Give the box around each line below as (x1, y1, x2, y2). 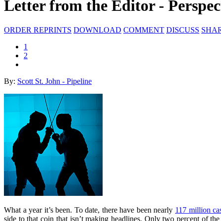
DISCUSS (166, 25, 199, 34)
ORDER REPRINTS (4, 25, 72, 34)
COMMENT (123, 25, 164, 34)
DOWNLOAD (74, 25, 121, 34)
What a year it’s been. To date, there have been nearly (4, 205, 175, 214)
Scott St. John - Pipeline (17, 76, 92, 85)
